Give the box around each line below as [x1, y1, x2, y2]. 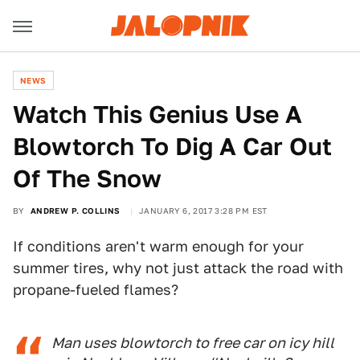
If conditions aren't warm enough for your [13, 238, 304, 255]
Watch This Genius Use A [13, 100, 302, 129]
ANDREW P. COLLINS [30, 206, 121, 215]
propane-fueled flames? [13, 281, 178, 298]
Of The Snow [13, 164, 162, 193]
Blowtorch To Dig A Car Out [13, 132, 332, 161]
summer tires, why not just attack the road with [13, 260, 343, 276]
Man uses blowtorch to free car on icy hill [51, 334, 334, 351]
